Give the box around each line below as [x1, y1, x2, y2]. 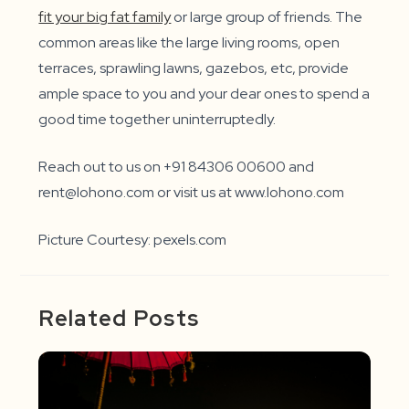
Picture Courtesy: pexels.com [38, 230, 227, 250]
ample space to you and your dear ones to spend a [38, 84, 371, 104]
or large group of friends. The [171, 7, 363, 27]
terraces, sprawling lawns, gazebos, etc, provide [38, 58, 350, 79]
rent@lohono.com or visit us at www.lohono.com [38, 183, 345, 203]
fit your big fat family [38, 7, 172, 27]
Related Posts [38, 304, 200, 333]
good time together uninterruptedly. [38, 110, 279, 130]
